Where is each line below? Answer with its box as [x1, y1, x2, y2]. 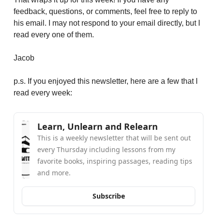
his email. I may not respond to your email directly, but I [14, 18, 200, 27]
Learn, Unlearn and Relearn [37, 120, 158, 132]
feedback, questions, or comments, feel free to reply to [14, 7, 197, 15]
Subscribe [92, 191, 125, 201]
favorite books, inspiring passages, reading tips [37, 156, 193, 166]
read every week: [14, 88, 72, 97]
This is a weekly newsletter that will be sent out [37, 133, 191, 142]
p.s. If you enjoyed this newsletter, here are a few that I [14, 77, 198, 85]
